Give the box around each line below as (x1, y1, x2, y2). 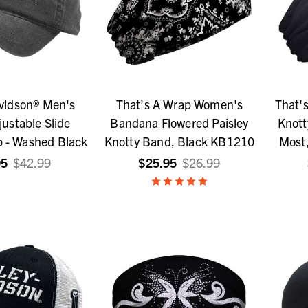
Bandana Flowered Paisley (110, 115, 249, 131)
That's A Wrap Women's (115, 96, 243, 113)
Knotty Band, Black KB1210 (104, 133, 255, 150)
